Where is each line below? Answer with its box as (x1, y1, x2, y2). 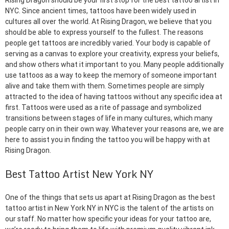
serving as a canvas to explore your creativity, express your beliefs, (5, 50, 219, 58)
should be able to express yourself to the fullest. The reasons (5, 28, 203, 37)
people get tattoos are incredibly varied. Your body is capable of (5, 39, 211, 48)
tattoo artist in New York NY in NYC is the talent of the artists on (5, 204, 214, 213)
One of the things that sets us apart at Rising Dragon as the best (5, 193, 215, 202)
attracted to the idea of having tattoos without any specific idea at (5, 93, 222, 101)
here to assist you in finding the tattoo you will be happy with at (5, 135, 210, 144)
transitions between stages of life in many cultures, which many (5, 114, 213, 123)
